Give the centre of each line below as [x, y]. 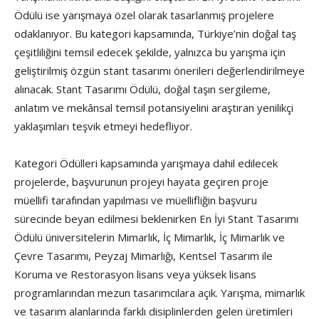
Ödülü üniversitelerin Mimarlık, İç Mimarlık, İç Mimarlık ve [150, 237]
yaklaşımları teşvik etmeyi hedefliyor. [103, 126]
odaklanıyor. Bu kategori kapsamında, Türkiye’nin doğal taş [155, 34]
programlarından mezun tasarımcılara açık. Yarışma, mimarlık [159, 293]
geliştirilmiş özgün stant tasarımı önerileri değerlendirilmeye [159, 71]
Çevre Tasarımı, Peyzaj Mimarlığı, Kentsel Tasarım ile [143, 256]
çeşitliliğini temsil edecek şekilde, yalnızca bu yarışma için [150, 52]
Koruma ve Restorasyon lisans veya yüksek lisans [135, 274]
